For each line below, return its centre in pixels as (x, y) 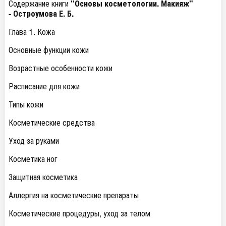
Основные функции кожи (49, 50)
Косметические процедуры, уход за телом (79, 213)
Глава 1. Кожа (32, 32)
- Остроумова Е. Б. (41, 13)
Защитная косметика (43, 177)
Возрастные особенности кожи (61, 68)
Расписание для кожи (44, 86)
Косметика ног (33, 159)
